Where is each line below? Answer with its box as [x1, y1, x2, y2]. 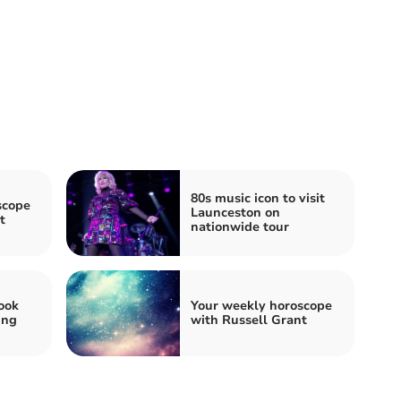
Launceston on [191, 203, 280, 221]
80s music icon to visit [191, 189, 325, 207]
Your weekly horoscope [191, 296, 332, 314]
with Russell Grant [191, 311, 307, 328]
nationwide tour [191, 218, 289, 235]
